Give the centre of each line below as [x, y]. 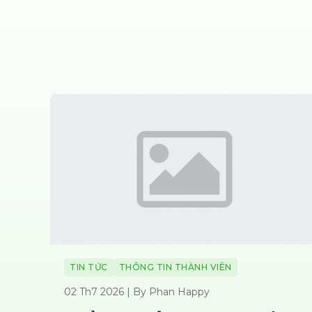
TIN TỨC [89, 267]
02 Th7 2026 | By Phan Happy [137, 292]
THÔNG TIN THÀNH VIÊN [175, 267]
